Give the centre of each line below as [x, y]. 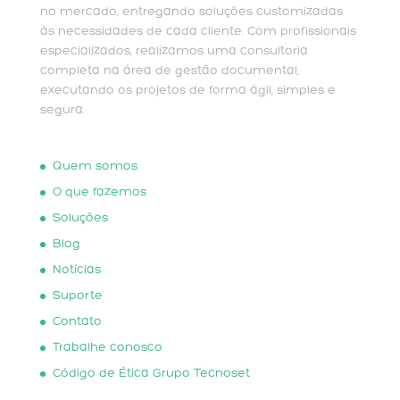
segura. [62, 111]
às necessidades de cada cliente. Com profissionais [198, 32]
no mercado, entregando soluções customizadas [191, 12]
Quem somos [95, 167]
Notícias [76, 271]
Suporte [77, 296]
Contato [77, 322]
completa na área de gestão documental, [169, 71]
